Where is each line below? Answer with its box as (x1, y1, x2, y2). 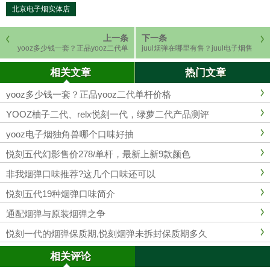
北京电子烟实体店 (12, 4, 70, 13)
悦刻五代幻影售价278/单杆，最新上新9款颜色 (6, 149, 190, 160)
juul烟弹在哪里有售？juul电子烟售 (142, 43, 253, 52)
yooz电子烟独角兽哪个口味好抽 (6, 129, 134, 140)
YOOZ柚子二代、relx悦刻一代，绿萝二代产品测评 (6, 109, 209, 120)
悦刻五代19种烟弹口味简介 (6, 189, 115, 199)
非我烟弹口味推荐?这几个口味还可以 (6, 169, 155, 180)
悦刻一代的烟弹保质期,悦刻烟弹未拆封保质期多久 (6, 228, 207, 239)
